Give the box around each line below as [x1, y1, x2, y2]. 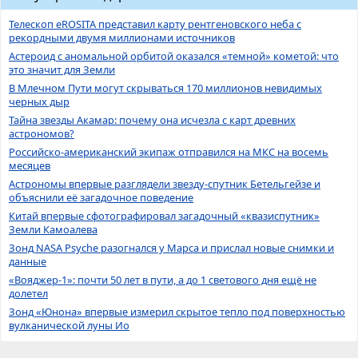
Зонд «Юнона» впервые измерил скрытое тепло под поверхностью [9, 304, 345, 320]
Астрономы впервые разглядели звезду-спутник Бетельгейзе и [9, 177, 320, 192]
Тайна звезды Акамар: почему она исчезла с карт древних [9, 113, 296, 128]
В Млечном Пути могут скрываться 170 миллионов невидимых [9, 81, 322, 96]
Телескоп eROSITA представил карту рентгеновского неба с [9, 17, 301, 32]
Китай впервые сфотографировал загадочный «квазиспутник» [9, 209, 320, 224]
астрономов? [9, 126, 74, 141]
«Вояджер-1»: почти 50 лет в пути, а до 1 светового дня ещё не [9, 272, 316, 288]
